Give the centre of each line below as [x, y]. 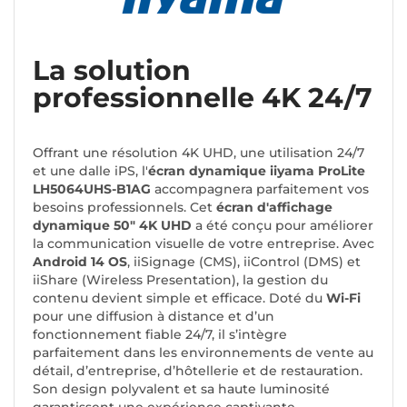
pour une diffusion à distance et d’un [154, 317]
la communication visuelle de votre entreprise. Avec [203, 244]
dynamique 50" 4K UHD [112, 226]
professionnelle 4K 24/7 [203, 98]
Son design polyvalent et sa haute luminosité [181, 389]
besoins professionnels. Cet [124, 208]
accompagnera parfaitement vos [260, 189]
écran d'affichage [274, 208]
